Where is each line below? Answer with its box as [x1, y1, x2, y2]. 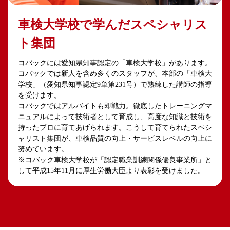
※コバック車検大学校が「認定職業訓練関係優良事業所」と [18, 156, 212, 164]
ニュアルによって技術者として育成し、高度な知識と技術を [18, 112, 212, 121]
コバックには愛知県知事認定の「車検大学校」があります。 [18, 59, 212, 67]
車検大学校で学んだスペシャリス [18, 17, 207, 31]
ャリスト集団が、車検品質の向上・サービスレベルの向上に [18, 134, 212, 142]
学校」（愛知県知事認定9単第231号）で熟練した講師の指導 [18, 80, 212, 88]
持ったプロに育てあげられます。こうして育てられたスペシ [18, 123, 212, 131]
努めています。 [18, 145, 68, 153]
